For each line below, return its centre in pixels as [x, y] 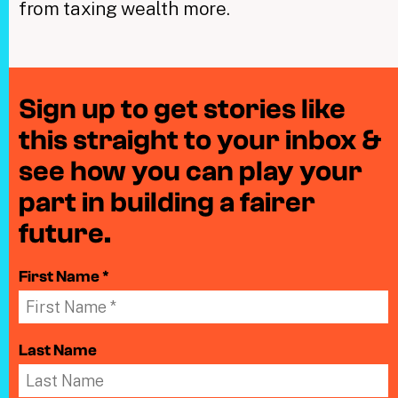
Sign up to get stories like [182, 109]
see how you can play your [190, 171]
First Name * [64, 276]
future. [64, 233]
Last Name [57, 350]
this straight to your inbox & [199, 140]
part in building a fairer [167, 202]
